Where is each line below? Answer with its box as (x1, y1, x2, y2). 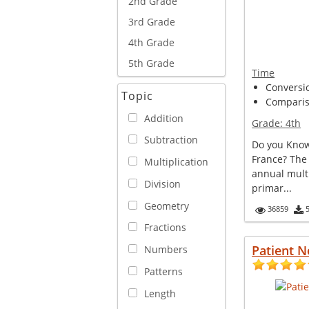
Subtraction (144, 133, 198, 147)
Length (144, 286, 176, 300)
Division (144, 177, 181, 190)
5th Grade (128, 56, 175, 70)
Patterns (144, 264, 183, 278)
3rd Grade (128, 14, 175, 28)
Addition (144, 111, 183, 125)
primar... (252, 181, 292, 195)
